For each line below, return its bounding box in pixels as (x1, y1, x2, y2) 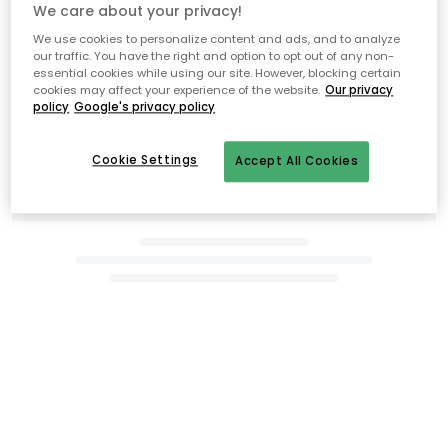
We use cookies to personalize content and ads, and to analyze (33, 31, 401, 48)
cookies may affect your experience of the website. (33, 82, 321, 99)
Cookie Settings (92, 152, 198, 169)
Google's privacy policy (74, 99, 216, 116)
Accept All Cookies (235, 153, 359, 170)
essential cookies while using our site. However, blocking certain (33, 65, 402, 82)
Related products (12, 34, 152, 58)
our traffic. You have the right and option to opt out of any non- (33, 48, 395, 65)
